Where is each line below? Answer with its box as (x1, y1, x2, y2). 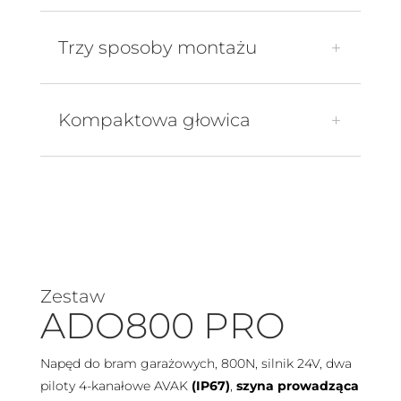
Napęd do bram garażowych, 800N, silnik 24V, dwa (39, 355, 352, 372)
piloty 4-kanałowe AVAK (39, 378, 192, 395)
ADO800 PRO (39, 303, 286, 348)
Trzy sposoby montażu (57, 37, 257, 59)
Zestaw (39, 286, 105, 308)
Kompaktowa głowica (57, 109, 251, 132)
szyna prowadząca (235, 378, 359, 395)
